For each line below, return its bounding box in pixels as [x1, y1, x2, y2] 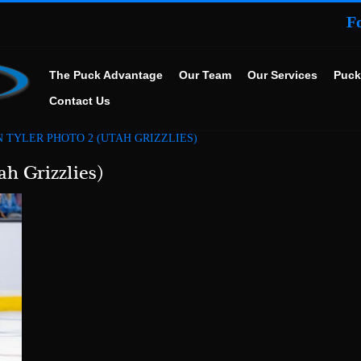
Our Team [179, 68, 232, 82]
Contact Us [49, 94, 111, 108]
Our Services [247, 68, 318, 82]
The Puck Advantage [49, 68, 164, 82]
